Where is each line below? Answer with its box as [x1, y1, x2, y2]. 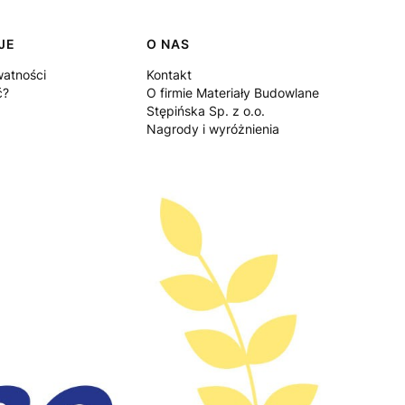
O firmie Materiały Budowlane [146, 85, 319, 101]
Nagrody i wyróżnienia [146, 121, 279, 137]
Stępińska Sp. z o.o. [146, 103, 265, 119]
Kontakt [146, 67, 192, 83]
